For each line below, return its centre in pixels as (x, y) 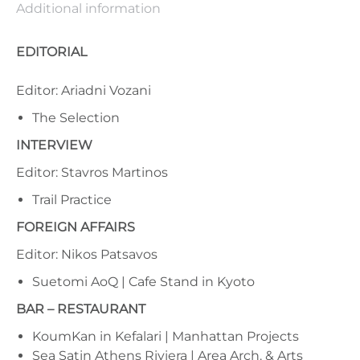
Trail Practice (72, 199)
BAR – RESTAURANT (81, 309)
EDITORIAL (51, 51)
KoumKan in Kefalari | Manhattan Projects (166, 336)
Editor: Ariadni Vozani (84, 90)
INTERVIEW (54, 145)
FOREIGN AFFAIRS (76, 227)
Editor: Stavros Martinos (92, 172)
